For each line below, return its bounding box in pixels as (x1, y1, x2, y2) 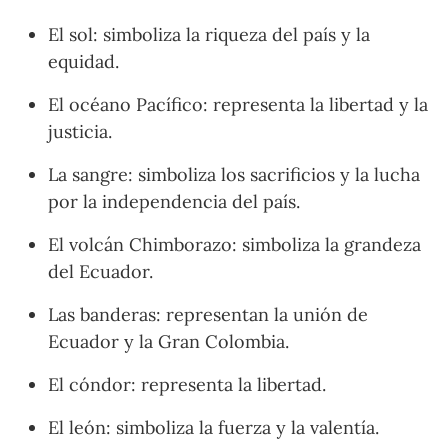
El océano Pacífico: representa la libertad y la (48, 92, 428, 116)
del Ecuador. (48, 259, 153, 283)
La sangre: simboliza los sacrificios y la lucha (48, 162, 420, 186)
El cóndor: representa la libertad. (48, 372, 326, 396)
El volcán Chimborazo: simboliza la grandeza (48, 232, 421, 256)
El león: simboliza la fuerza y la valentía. (48, 415, 379, 439)
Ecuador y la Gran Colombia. (48, 329, 289, 353)
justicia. (48, 119, 112, 143)
